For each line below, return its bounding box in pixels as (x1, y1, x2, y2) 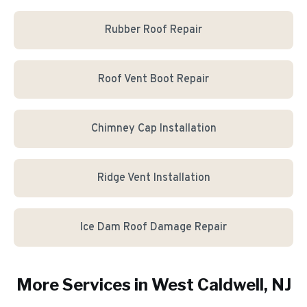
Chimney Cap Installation (90, 122, 217, 136)
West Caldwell (151, 275, 264, 295)
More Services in (16, 275, 151, 295)
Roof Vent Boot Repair (98, 73, 209, 86)
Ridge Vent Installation (97, 171, 210, 185)
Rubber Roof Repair (105, 23, 202, 37)
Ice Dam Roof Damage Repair (80, 221, 227, 234)
